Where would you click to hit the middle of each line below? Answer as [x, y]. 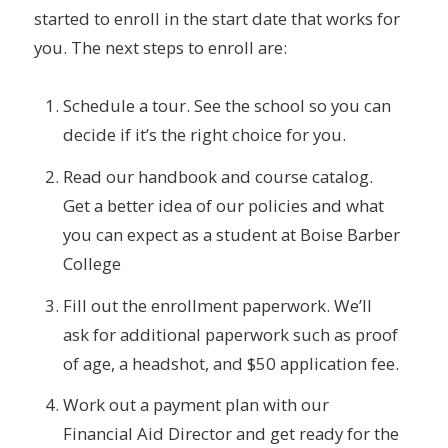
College [91, 263]
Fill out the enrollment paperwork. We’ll [217, 305]
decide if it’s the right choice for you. [204, 135]
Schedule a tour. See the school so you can [226, 106]
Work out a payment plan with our [195, 405]
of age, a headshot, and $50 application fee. [230, 363]
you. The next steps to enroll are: [160, 47]
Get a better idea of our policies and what [223, 205]
